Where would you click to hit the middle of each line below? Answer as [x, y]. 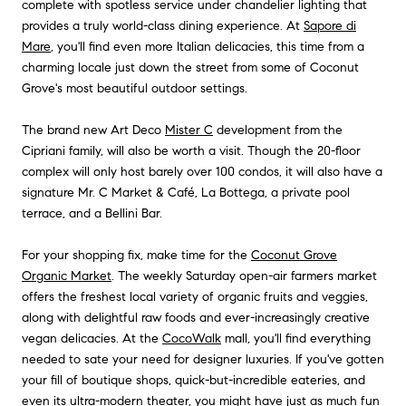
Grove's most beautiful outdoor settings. [135, 89]
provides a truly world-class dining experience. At [161, 26]
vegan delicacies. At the [90, 339]
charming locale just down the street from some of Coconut [190, 68]
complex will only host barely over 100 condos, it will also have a [202, 172]
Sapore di [330, 26]
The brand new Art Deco [92, 130]
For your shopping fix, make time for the [135, 256]
